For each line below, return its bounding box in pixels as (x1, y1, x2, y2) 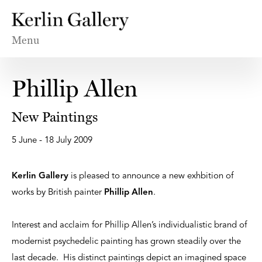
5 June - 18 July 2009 (12, 136, 92, 146)
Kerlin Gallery (12, 172, 68, 181)
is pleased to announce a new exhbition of (68, 172, 233, 181)
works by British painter (12, 188, 104, 198)
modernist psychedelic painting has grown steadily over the (12, 237, 241, 247)
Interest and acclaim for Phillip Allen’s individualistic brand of (12, 221, 247, 230)
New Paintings (12, 109, 98, 125)
